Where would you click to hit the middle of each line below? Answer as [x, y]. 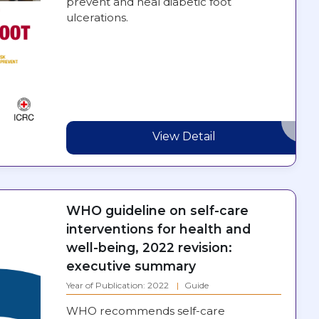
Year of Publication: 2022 [118, 285]
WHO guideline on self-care [157, 210]
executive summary [131, 266]
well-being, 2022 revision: [149, 247]
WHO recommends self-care [145, 310]
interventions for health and [158, 229]
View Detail [184, 137]
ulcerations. [97, 17]
